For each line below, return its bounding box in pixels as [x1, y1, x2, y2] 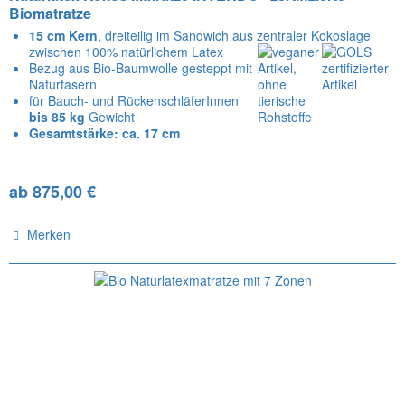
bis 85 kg [29, 107, 86, 126]
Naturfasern [29, 74, 98, 93]
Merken [27, 224, 71, 243]
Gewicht [85, 107, 136, 126]
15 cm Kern [29, 25, 99, 44]
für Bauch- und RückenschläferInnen [29, 90, 240, 109]
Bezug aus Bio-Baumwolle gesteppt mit [29, 58, 253, 77]
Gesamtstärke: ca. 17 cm [29, 123, 181, 142]
